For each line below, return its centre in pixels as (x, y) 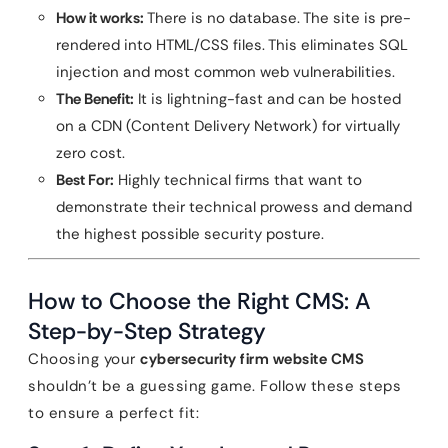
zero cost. (90, 153)
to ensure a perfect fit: (113, 413)
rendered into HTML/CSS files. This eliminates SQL (232, 45)
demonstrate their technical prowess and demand (234, 207)
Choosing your (84, 359)
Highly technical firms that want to (238, 180)
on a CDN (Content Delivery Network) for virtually (228, 126)
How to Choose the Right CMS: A (199, 301)
